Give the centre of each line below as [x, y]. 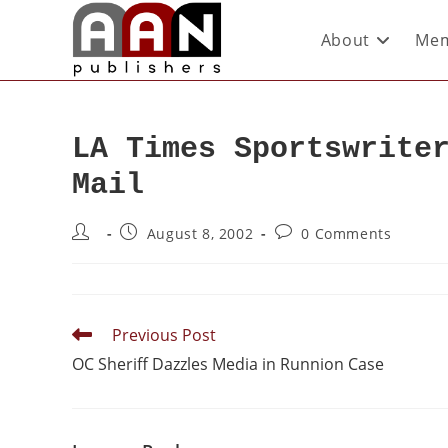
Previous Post [164, 335]
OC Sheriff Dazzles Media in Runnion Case [228, 364]
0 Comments [346, 233]
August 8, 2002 [200, 233]
